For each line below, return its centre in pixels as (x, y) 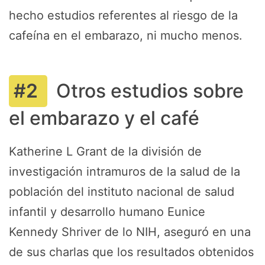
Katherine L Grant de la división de (105, 151)
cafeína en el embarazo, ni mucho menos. (126, 35)
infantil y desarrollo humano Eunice (107, 212)
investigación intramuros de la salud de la (125, 172)
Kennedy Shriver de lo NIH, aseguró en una (130, 232)
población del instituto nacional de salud (122, 192)
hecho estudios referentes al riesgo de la (123, 15)
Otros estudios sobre (150, 91)
